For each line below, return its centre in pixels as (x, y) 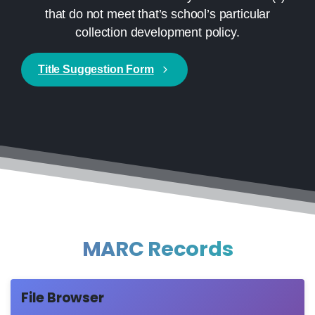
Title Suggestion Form (96, 69)
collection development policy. (157, 32)
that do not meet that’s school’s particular (157, 14)
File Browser (63, 297)
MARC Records (157, 249)
